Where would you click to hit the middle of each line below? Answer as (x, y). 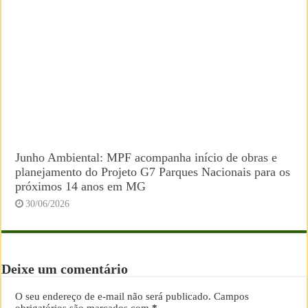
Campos (232, 296)
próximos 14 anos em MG (81, 186)
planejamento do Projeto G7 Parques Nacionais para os (153, 172)
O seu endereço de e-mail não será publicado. (113, 296)
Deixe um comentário (65, 268)
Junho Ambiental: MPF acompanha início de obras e (146, 157)
